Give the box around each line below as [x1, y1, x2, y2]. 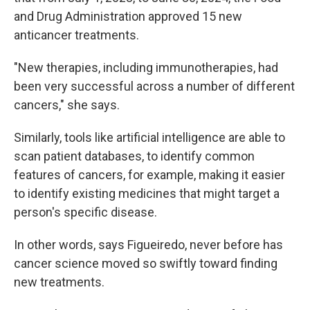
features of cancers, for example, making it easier [14, 167, 285, 183]
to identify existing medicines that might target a [14, 186, 280, 201]
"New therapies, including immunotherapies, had [14, 60, 278, 75]
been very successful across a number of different [14, 79, 295, 94]
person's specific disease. [14, 205, 157, 220]
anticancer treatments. [14, 28, 139, 43]
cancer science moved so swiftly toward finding [14, 256, 277, 271]
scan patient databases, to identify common [14, 149, 255, 164]
